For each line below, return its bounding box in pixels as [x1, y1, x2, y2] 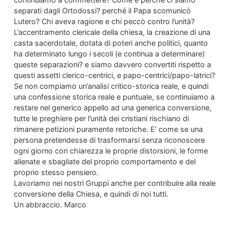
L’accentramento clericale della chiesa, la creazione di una [13, 27, 210, 36]
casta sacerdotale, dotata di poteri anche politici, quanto [13, 38, 208, 47]
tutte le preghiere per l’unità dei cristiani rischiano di [13, 113, 189, 123]
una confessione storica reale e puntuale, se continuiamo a [13, 92, 215, 101]
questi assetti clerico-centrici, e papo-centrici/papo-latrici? [13, 70, 215, 80]
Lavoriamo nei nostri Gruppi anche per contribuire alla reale [13, 178, 216, 187]
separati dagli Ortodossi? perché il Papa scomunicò [13, 6, 191, 15]
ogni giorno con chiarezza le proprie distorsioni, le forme [13, 146, 208, 155]
